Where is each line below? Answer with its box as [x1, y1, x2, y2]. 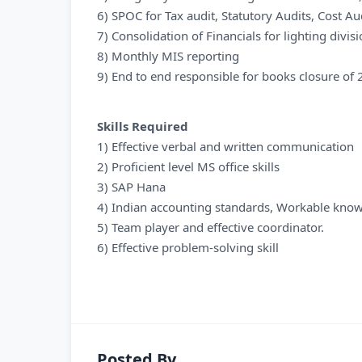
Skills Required [97, 118, 188, 134]
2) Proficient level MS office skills [97, 158, 280, 175]
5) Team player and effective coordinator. [97, 219, 324, 235]
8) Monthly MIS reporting [97, 48, 239, 64]
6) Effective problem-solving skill [97, 239, 279, 255]
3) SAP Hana [97, 179, 166, 195]
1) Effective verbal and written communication [97, 138, 354, 154]
